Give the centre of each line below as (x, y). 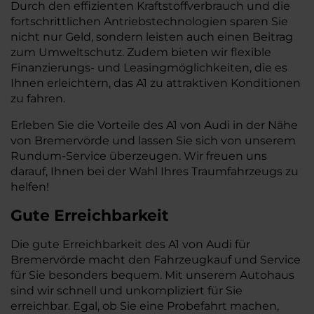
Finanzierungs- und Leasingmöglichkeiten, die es (149, 68)
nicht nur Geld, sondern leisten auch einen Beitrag (152, 37)
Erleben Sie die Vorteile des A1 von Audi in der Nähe (154, 125)
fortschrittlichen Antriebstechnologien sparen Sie (149, 21)
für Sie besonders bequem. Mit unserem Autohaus (152, 275)
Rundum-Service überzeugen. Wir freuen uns (139, 156)
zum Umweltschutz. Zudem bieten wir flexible (141, 52)
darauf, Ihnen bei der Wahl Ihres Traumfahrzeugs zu (155, 171)
